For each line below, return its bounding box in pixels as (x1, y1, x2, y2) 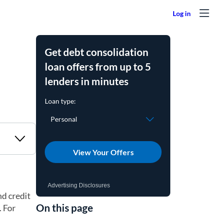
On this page (36, 201, 93, 214)
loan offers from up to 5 (45, 60, 151, 73)
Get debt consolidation (45, 46, 149, 58)
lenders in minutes (45, 75, 129, 87)
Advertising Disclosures (48, 182, 110, 189)
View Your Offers (73, 147, 134, 157)
